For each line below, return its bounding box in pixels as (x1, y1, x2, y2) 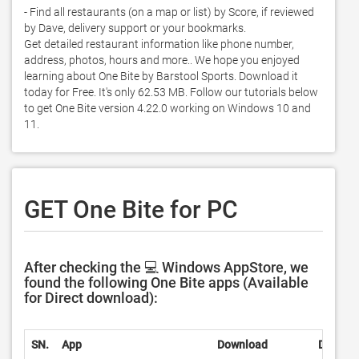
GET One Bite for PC (24, 196, 238, 224)
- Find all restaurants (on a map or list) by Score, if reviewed (24, 6, 314, 18)
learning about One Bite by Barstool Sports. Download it (24, 70, 298, 83)
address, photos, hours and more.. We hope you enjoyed (24, 54, 300, 67)
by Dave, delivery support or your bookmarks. (24, 22, 251, 34)
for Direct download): (24, 289, 158, 306)
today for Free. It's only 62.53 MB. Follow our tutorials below (24, 86, 318, 99)
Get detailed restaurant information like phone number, (24, 38, 294, 50)
